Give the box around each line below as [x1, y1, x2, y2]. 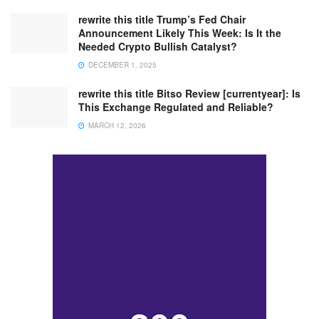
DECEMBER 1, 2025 [86, 59, 157, 70]
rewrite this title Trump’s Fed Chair [78, 11, 246, 26]
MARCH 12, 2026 [86, 120, 146, 130]
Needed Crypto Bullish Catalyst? [78, 38, 237, 53]
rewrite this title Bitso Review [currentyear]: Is [78, 85, 300, 100]
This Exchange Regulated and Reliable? [78, 99, 273, 114]
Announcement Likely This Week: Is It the [78, 25, 281, 40]
